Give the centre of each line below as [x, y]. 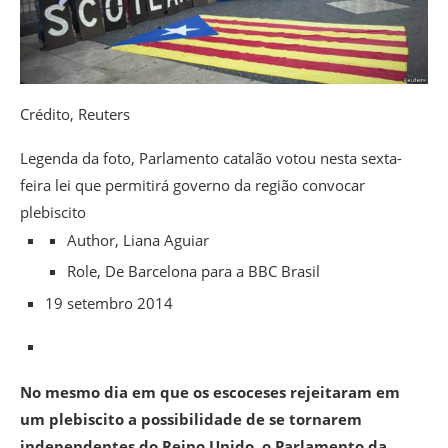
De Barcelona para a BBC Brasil [212, 270]
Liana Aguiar [166, 239]
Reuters [104, 113]
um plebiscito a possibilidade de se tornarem [191, 418]
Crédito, [49, 113]
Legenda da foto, [79, 157]
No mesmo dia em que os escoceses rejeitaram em [210, 391]
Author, [95, 239]
